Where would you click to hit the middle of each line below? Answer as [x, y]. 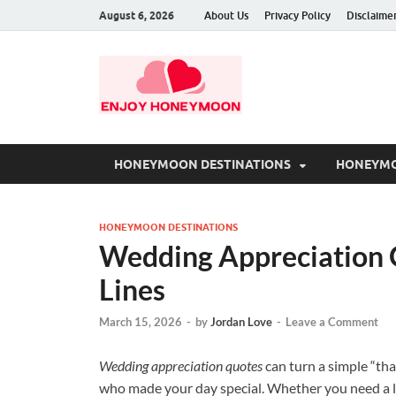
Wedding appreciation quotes [181, 365]
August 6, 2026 [137, 15]
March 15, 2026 [141, 321]
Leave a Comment [332, 321]
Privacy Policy [297, 15]
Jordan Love [241, 321]
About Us [226, 15]
